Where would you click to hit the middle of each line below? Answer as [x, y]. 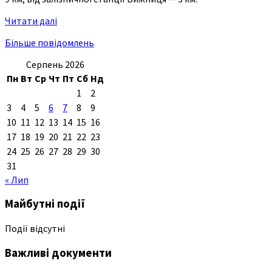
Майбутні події [45, 204]
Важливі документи [58, 253]
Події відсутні [35, 228]
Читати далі [31, 20]
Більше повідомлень [49, 42]
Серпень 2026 [55, 64]
